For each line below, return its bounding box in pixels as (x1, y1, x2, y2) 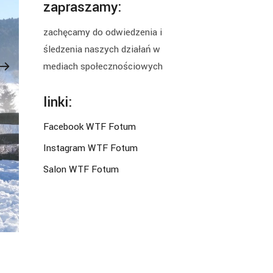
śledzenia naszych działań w (43, 42, 160, 56)
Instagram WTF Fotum (43, 141, 138, 155)
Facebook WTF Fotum (43, 119, 136, 133)
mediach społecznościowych (43, 59, 163, 73)
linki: (43, 92, 73, 112)
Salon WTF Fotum (43, 162, 119, 176)
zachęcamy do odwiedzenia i (43, 25, 162, 39)
